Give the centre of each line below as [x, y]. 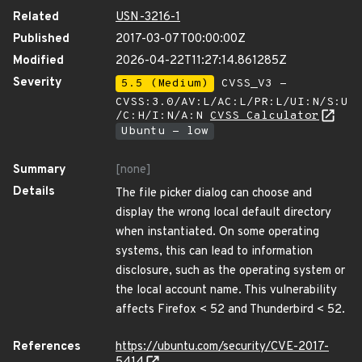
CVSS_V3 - [250, 84]
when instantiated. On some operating [217, 232]
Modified [38, 61]
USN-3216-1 [148, 17]
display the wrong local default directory [223, 213]
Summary [40, 170]
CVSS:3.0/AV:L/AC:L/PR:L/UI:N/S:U [232, 102]
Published [41, 39]
